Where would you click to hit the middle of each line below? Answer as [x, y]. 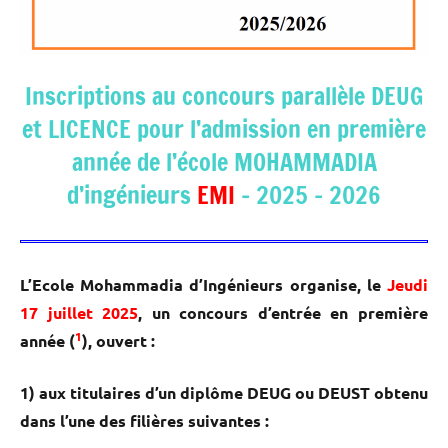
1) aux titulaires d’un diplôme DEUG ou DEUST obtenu [224, 392]
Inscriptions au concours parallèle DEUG [224, 95]
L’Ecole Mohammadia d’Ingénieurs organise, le [200, 284]
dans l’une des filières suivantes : [144, 420]
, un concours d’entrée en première [283, 312]
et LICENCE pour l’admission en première [224, 128]
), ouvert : [118, 340]
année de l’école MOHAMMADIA [224, 161]
